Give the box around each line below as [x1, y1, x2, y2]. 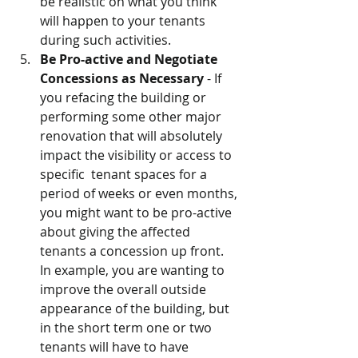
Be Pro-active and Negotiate [40, 50, 221, 69]
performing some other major [40, 108, 225, 126]
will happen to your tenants [40, 12, 209, 30]
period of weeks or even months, [40, 185, 241, 203]
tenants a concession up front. [40, 242, 237, 261]
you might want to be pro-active [40, 204, 235, 222]
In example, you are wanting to [40, 261, 228, 280]
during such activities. [40, 31, 171, 50]
